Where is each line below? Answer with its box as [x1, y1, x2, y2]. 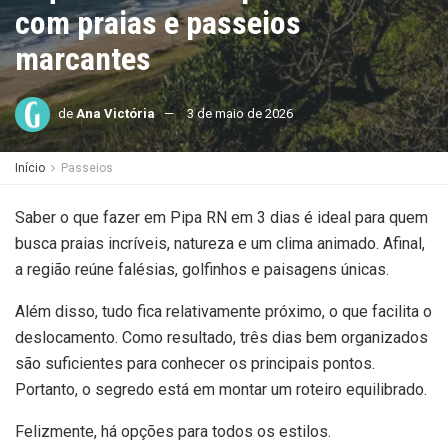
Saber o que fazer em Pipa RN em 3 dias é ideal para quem [15, 208, 428, 227]
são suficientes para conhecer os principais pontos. [15, 354, 375, 373]
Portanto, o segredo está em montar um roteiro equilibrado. [15, 380, 427, 399]
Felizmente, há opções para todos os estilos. [15, 422, 331, 441]
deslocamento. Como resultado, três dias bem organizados [15, 328, 428, 347]
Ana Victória [76, 105, 155, 121]
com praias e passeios [15, 4, 301, 42]
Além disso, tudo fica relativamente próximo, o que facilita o [15, 302, 432, 321]
